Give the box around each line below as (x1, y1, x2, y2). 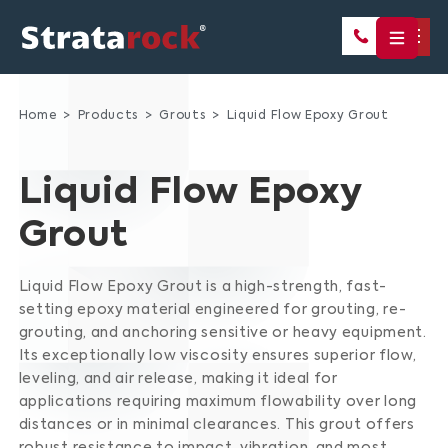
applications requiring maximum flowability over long (18, 395, 418, 409)
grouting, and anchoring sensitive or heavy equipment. (18, 326, 427, 340)
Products (77, 110, 139, 122)
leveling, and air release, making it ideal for (18, 372, 338, 386)
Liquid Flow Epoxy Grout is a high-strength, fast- (18, 280, 387, 294)
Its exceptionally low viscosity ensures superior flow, (18, 349, 417, 363)
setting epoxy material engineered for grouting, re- (18, 303, 407, 317)
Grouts (159, 110, 206, 122)
